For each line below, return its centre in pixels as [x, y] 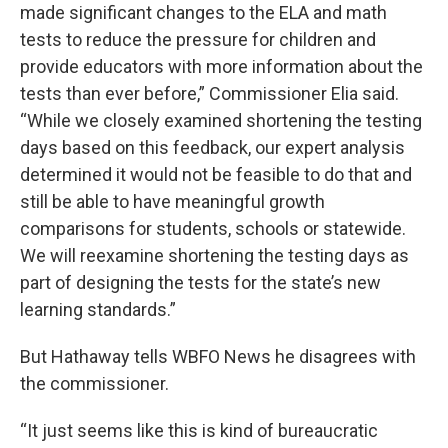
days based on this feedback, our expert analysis [212, 147]
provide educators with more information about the [221, 66]
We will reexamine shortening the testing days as [214, 255]
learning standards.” [100, 309]
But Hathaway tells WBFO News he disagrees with [218, 356]
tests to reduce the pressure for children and [198, 39]
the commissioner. [94, 383]
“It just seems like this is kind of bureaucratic [199, 430]
